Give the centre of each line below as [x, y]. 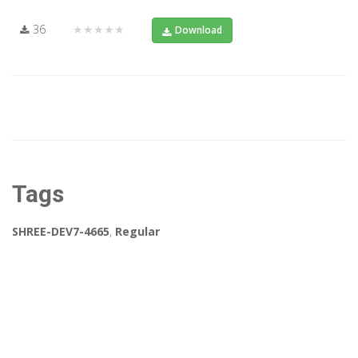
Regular [137, 232]
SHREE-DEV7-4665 [61, 232]
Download [199, 30]
